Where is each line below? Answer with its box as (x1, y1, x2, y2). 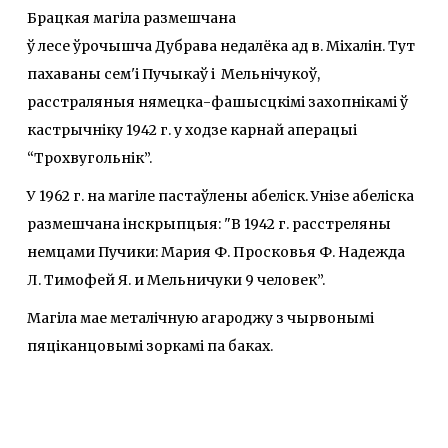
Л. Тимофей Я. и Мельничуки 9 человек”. (27, 271, 325, 290)
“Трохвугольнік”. (27, 149, 155, 168)
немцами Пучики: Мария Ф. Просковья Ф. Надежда (27, 243, 405, 262)
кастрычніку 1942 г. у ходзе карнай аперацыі (27, 121, 357, 140)
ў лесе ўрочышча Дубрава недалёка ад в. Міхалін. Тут (27, 37, 415, 56)
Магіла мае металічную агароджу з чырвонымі (27, 309, 374, 328)
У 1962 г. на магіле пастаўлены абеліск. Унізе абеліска (27, 187, 414, 206)
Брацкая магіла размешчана (27, 9, 236, 28)
